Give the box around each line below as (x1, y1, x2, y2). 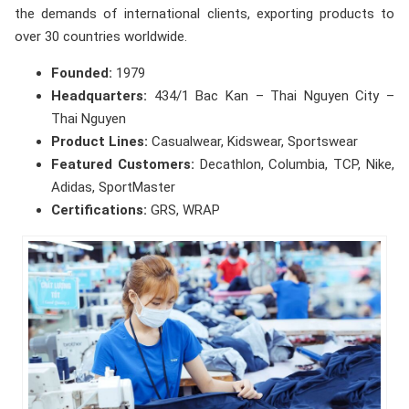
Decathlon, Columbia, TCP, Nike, (194, 155, 395, 173)
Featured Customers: (51, 155, 194, 173)
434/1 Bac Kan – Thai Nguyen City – (147, 87, 394, 104)
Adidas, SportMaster (51, 178, 175, 195)
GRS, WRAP (147, 201, 220, 218)
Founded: (51, 64, 112, 81)
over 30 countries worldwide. (15, 27, 187, 45)
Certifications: (51, 201, 147, 218)
